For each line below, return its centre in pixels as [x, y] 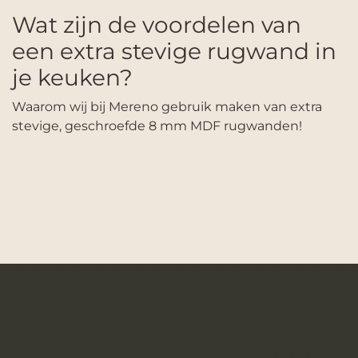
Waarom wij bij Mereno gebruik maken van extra [167, 106]
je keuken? [72, 77]
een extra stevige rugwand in [174, 51]
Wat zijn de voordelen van [157, 24]
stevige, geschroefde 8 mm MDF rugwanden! [157, 125]
